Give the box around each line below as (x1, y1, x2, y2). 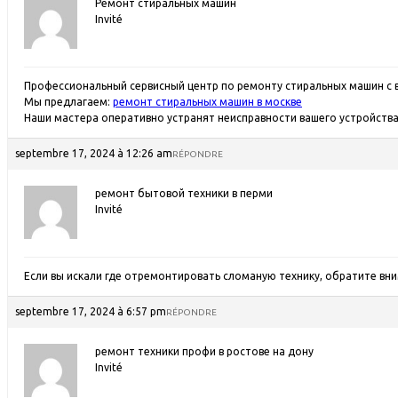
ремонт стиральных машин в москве (113, 96, 302, 107)
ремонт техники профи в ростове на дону (95, 346, 314, 357)
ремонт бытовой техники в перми (95, 187, 273, 199)
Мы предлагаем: (24, 96, 113, 107)
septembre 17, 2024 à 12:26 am (15, 147, 172, 159)
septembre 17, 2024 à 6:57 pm (15, 306, 166, 317)
